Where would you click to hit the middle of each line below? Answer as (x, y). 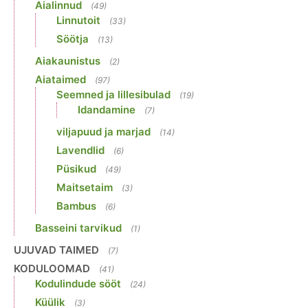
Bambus (76, 206)
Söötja (73, 39)
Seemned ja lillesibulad (113, 95)
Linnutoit (78, 21)
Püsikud (76, 169)
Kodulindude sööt (78, 284)
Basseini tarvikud (78, 228)
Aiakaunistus (68, 61)
